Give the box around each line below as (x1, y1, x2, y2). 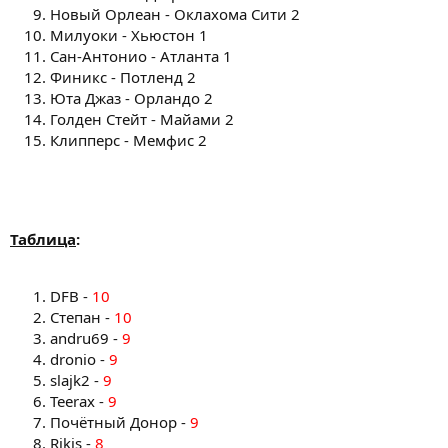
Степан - (50, 306, 114, 327)
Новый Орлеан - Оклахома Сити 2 (50, 3, 300, 24)
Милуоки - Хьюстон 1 (50, 24, 208, 45)
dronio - (50, 348, 109, 369)
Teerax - (50, 390, 108, 411)
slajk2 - (50, 369, 103, 390)
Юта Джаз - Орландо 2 (50, 87, 213, 108)
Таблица (10, 228, 76, 249)
